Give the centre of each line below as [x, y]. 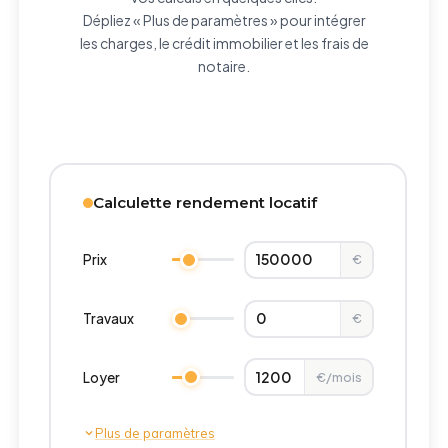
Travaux [108, 319]
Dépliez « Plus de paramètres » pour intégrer [224, 20]
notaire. [224, 66]
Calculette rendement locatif [204, 203]
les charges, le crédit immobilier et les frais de [224, 43]
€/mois [338, 376]
